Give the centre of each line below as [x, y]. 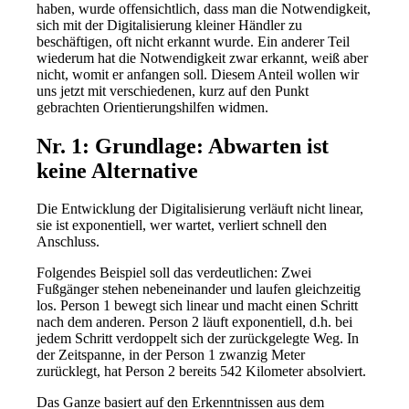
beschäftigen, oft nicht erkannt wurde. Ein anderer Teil [194, 41]
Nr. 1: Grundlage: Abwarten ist [183, 146]
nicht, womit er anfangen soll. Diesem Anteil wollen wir [198, 74]
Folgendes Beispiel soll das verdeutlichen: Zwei [174, 273]
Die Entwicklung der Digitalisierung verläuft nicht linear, [200, 209]
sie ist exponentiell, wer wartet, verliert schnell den [182, 225]
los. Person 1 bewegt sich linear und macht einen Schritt [198, 306]
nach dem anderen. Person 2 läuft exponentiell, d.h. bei [195, 322]
